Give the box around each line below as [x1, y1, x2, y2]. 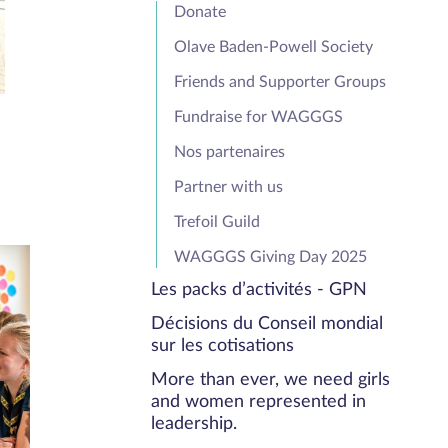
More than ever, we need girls [151, 370, 391, 389]
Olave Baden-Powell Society [174, 38, 374, 55]
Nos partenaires [174, 143, 286, 160]
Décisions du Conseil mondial [151, 314, 384, 333]
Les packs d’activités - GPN [151, 280, 368, 299]
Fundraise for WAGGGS [174, 108, 344, 125]
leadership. [151, 414, 238, 433]
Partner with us [174, 178, 284, 195]
